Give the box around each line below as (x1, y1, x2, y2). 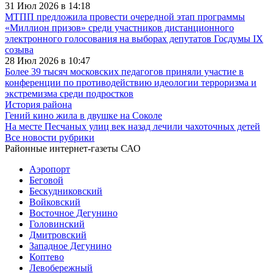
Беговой (29, 174, 63, 185)
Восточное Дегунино (29, 207, 118, 218)
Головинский (29, 218, 85, 229)
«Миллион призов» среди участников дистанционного (5, 22, 234, 33)
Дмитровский (29, 229, 87, 240)
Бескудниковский (29, 185, 102, 196)
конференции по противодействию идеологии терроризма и (5, 77, 257, 88)
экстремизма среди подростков (5, 88, 133, 99)
